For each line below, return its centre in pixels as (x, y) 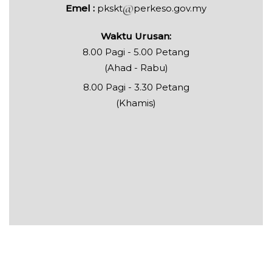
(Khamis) (136, 103)
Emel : (81, 8)
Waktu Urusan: (136, 36)
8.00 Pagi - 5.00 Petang (136, 52)
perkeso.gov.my (170, 8)
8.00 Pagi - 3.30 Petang (136, 87)
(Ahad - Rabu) (136, 68)
